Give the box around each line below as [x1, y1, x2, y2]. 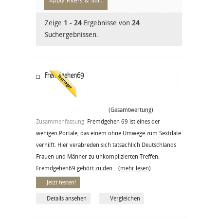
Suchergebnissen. [45, 30, 98, 39]
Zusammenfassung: [36, 118, 87, 125]
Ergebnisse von [82, 18, 132, 27]
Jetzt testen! [47, 179, 76, 186]
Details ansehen [47, 195, 87, 202]
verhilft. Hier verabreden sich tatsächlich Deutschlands [36, 141, 176, 148]
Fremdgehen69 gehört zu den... [36, 164, 118, 172]
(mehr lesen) [118, 164, 151, 172]
